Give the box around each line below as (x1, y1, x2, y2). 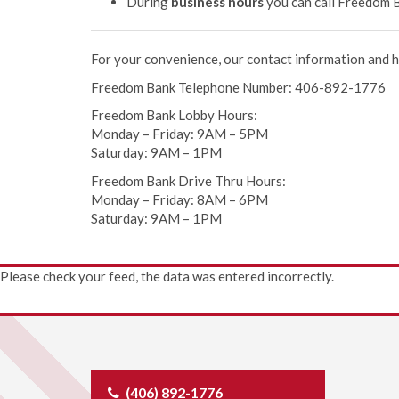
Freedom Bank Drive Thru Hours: (91, 172, 286, 189)
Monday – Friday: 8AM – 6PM (91, 191, 268, 208)
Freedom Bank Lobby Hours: (91, 107, 257, 124)
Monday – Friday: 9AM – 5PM (91, 126, 268, 142)
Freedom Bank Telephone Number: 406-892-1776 (91, 78, 386, 95)
